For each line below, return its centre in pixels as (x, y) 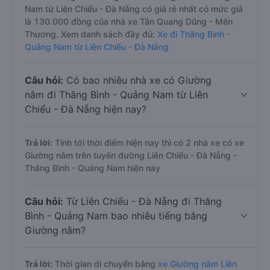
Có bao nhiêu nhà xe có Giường (137, 80)
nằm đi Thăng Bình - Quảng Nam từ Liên (116, 95)
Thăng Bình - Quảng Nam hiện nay (93, 168)
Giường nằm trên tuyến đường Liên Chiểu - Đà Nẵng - (131, 155)
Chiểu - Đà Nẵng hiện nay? (86, 109)
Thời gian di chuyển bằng (105, 264)
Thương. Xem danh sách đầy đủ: (91, 34)
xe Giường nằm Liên (197, 264)
